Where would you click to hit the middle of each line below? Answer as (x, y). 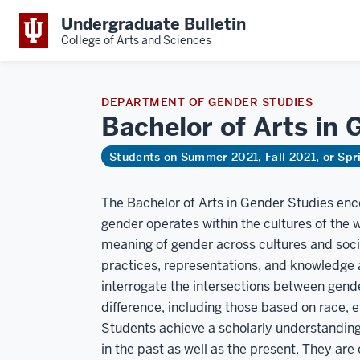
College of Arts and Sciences (136, 40)
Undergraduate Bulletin (153, 24)
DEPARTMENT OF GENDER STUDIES (207, 102)
